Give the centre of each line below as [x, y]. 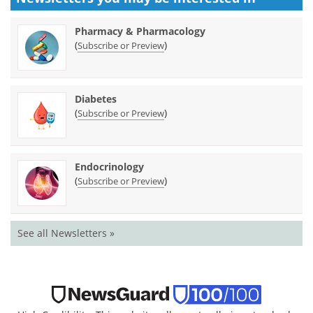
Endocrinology [109, 166]
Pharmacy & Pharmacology [140, 31]
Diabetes [96, 99]
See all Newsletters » [66, 233]
